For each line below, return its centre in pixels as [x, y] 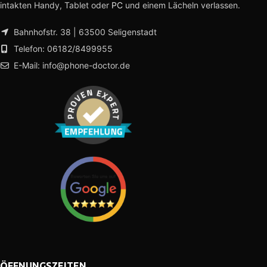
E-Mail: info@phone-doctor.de [71, 66]
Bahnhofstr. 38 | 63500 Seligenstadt [84, 32]
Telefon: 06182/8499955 [62, 49]
